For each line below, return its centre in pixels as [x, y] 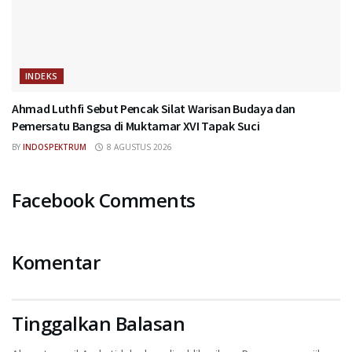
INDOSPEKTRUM [55, 147]
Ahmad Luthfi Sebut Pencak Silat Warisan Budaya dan [154, 109]
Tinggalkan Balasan [99, 324]
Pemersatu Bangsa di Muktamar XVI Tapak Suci [136, 126]
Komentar [56, 262]
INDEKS [42, 76]
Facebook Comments [104, 200]
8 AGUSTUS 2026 [138, 147]
